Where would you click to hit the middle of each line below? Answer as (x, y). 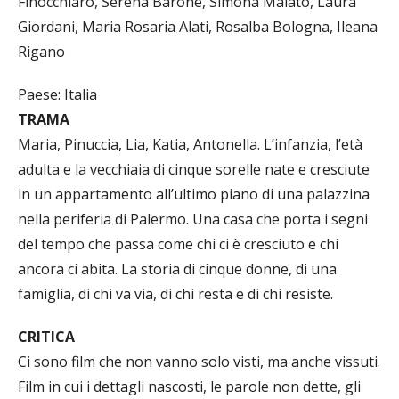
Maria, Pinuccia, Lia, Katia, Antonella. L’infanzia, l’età (190, 144)
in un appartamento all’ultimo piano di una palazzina (194, 194)
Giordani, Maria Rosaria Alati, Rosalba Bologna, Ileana (198, 27)
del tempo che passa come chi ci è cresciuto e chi (178, 244)
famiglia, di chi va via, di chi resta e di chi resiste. (175, 294)
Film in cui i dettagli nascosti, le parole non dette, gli (189, 387)
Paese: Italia (57, 94)
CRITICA (46, 337)
